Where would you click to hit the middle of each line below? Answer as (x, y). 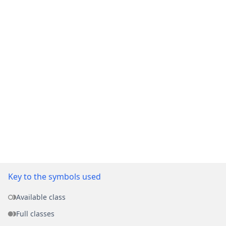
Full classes (35, 213)
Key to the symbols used (54, 176)
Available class (41, 197)
